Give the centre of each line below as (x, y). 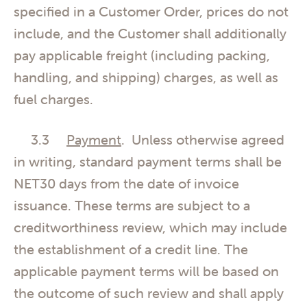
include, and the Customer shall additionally (150, 33)
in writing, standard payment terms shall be (148, 162)
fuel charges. (55, 99)
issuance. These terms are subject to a (132, 206)
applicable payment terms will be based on (146, 271)
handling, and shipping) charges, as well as (146, 77)
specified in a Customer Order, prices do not (151, 11)
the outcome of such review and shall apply (149, 293)
